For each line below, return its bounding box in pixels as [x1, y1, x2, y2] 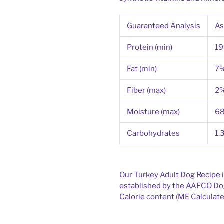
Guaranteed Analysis [127, 21, 200, 31]
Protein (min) [127, 43, 172, 52]
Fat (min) [127, 64, 157, 74]
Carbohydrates [127, 129, 180, 138]
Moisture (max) [127, 107, 180, 117]
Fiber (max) [127, 86, 166, 95]
